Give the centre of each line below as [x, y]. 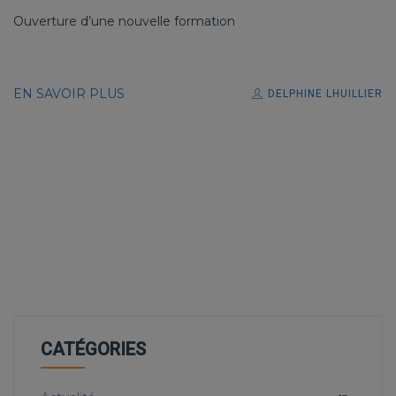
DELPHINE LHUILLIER [324, 94]
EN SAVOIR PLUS [69, 94]
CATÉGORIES [93, 350]
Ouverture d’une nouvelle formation [124, 22]
